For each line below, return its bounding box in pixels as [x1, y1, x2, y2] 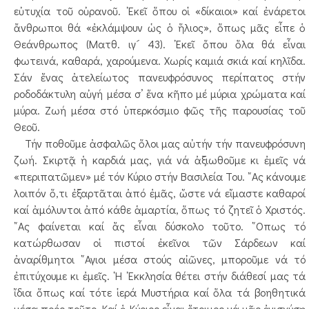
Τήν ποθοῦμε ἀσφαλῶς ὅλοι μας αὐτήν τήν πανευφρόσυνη [14, 136, 306, 150]
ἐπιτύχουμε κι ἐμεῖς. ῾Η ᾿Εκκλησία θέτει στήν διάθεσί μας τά [14, 268, 306, 283]
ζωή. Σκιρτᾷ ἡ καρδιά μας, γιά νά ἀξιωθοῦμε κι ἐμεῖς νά [14, 152, 306, 167]
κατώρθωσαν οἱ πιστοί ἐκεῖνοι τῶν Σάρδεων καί [14, 235, 306, 250]
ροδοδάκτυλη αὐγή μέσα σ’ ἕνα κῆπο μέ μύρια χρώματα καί [14, 86, 306, 101]
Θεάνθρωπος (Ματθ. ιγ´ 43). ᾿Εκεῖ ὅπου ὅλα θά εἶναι [14, 37, 306, 51]
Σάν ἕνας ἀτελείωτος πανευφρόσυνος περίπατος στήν [14, 70, 306, 84]
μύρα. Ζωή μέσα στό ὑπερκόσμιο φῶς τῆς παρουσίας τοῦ [14, 103, 306, 117]
